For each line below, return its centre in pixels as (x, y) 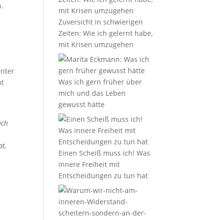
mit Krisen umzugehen (96, 44)
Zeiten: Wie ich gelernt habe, (106, 33)
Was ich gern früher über (100, 82)
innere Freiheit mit (89, 164)
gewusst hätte (82, 104)
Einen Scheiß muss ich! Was (105, 153)
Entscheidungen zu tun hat (103, 176)
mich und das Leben (92, 93)
